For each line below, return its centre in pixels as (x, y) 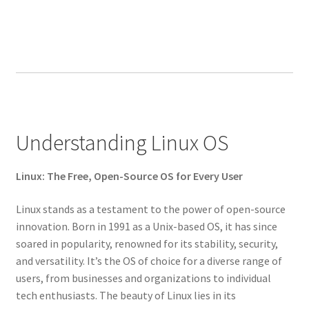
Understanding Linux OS (122, 143)
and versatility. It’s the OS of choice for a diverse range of (149, 261)
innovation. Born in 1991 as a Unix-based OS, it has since (146, 227)
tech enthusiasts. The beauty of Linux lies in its (126, 296)
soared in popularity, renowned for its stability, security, (147, 244)
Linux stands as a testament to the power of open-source (150, 209)
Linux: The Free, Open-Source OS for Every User (129, 176)
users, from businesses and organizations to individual (143, 278)
